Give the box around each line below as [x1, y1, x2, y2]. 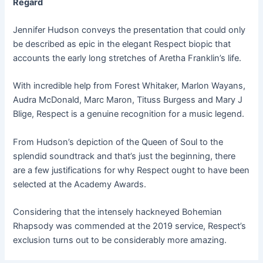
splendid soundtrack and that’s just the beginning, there [13, 150, 236, 161]
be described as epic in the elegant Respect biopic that [13, 39, 231, 50]
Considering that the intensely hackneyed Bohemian [13, 207, 222, 218]
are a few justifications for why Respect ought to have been [13, 164, 250, 176]
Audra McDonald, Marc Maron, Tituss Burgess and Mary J [13, 95, 243, 106]
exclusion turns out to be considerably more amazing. [13, 235, 227, 246]
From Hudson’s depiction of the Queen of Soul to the [13, 136, 224, 147]
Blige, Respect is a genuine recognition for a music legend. [13, 109, 245, 120]
